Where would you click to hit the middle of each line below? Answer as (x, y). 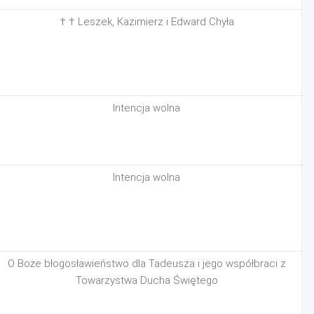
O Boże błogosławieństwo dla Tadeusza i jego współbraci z (146, 264)
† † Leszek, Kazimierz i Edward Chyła (146, 22)
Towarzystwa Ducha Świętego (146, 280)
